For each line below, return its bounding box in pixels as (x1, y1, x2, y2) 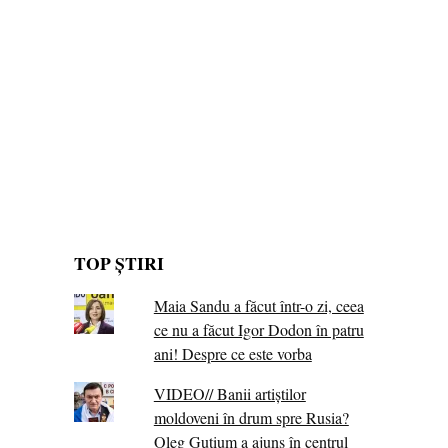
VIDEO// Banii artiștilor (153, 383, 306, 405)
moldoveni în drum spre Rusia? (153, 407, 349, 429)
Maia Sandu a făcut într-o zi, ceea (153, 295, 364, 317)
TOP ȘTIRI (74, 250, 164, 277)
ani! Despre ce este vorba (153, 343, 312, 365)
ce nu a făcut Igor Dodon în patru (153, 319, 364, 341)
